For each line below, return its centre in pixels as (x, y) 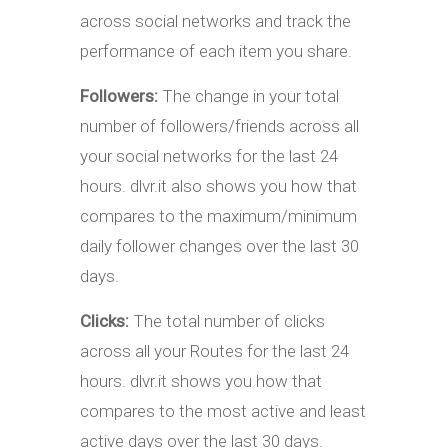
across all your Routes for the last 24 (214, 351)
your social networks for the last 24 (209, 156)
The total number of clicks (229, 321)
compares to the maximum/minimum (218, 216)
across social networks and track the (215, 21)
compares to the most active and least (223, 411)
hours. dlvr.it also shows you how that (218, 186)
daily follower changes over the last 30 (219, 246)
